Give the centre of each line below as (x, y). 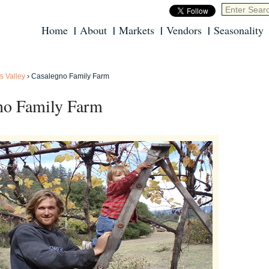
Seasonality (239, 30)
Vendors (184, 30)
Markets (137, 30)
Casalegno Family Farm (70, 76)
